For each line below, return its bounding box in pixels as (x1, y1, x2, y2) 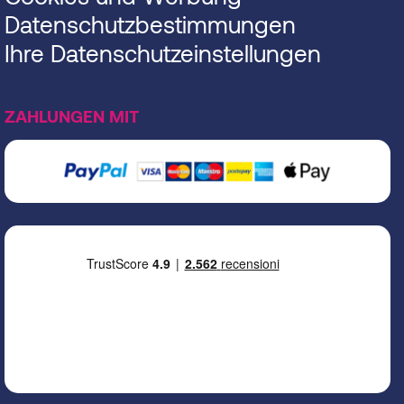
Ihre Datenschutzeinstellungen (5, 39, 321, 68)
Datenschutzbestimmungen (5, 10, 296, 39)
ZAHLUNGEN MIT (5, 106, 139, 127)
